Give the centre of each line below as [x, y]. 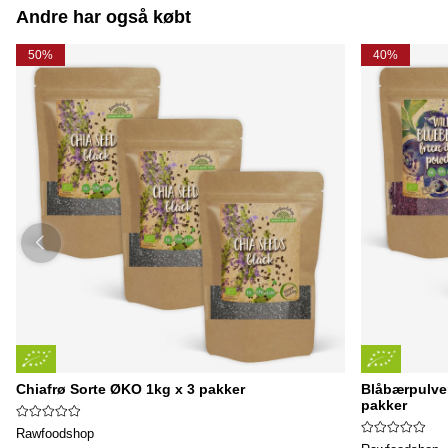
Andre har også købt [103, 16]
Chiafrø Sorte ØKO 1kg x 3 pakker [130, 388]
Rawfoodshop [55, 433]
